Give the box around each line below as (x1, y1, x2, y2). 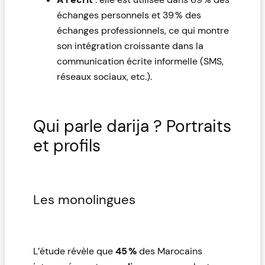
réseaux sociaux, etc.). (57, 70, 152, 83)
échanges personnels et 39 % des (57, 8, 201, 21)
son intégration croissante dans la (57, 39, 203, 52)
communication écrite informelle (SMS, (57, 54, 224, 67)
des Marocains (137, 244, 202, 257)
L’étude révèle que (33, 244, 115, 257)
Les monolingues (33, 190, 135, 208)
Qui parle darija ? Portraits (33, 115, 231, 137)
